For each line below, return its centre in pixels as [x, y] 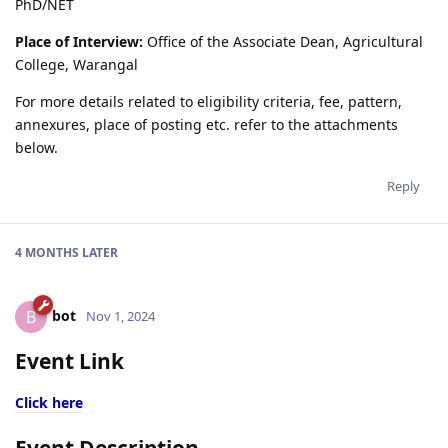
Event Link [69, 360]
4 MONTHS [47, 252]
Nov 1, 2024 [120, 315]
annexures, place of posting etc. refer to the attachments [206, 124]
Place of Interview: [79, 41]
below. [36, 147]
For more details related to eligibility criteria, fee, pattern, [208, 101]
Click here [49, 402]
